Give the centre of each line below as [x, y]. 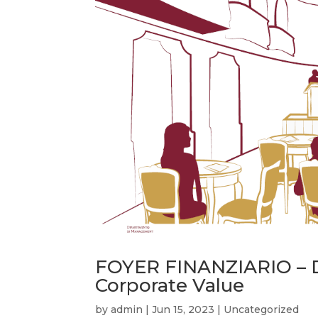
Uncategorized [262, 309]
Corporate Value [170, 285]
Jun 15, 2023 [183, 309]
